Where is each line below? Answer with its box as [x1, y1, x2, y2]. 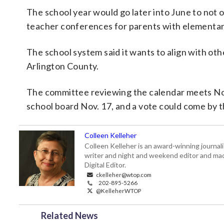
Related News [41, 210, 98, 221]
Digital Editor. [84, 160, 126, 169]
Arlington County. [26, 60, 99, 71]
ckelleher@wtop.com [95, 171, 151, 178]
